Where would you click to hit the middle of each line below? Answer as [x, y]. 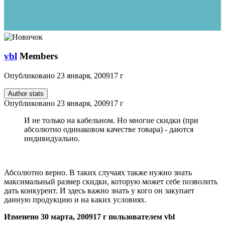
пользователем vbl [141, 216]
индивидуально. [52, 138]
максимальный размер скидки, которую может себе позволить [111, 181]
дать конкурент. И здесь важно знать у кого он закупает [99, 190]
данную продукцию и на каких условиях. [75, 199]
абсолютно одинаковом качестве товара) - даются [109, 129]
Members [39, 56]
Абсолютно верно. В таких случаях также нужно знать [98, 172]
